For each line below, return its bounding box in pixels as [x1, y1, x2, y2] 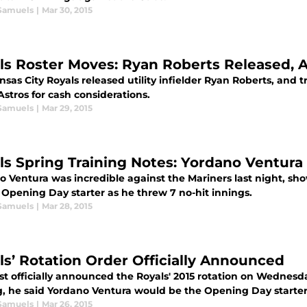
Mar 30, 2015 [42, 5, 93, 15]
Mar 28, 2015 [42, 201, 93, 211]
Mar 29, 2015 [42, 103, 93, 113]
